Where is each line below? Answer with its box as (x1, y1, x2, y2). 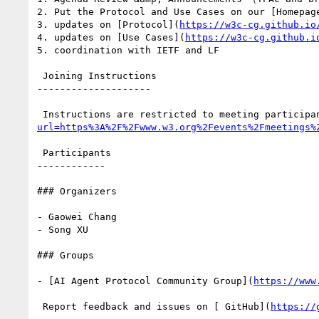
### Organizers (37, 185, 117, 197)
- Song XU (37, 224, 88, 235)
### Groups (37, 249, 94, 261)
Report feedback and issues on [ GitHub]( (43, 300, 271, 312)
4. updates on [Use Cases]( (37, 31, 185, 43)
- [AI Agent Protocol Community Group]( (37, 275, 253, 286)
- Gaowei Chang (37, 211, 117, 222)
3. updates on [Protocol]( (37, 19, 179, 30)
